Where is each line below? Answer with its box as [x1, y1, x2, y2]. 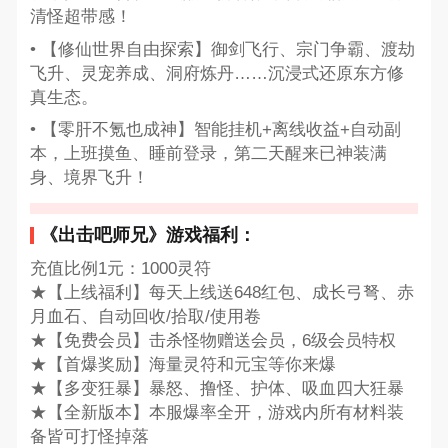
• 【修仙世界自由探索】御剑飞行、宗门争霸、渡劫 [29, 39, 415, 59]
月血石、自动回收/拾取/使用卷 [29, 307, 261, 327]
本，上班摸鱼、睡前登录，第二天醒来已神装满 [29, 143, 387, 163]
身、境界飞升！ [29, 167, 149, 187]
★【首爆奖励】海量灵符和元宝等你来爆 [29, 355, 336, 375]
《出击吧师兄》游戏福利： [39, 225, 256, 246]
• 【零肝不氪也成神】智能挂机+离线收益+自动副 [29, 119, 401, 139]
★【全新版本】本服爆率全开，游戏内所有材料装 [29, 403, 404, 423]
